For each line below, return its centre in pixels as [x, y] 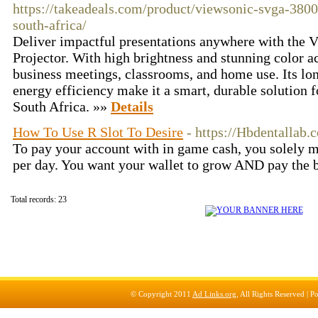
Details [132, 106]
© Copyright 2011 [161, 294]
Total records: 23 [39, 199]
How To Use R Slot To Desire [98, 132]
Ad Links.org [214, 294]
